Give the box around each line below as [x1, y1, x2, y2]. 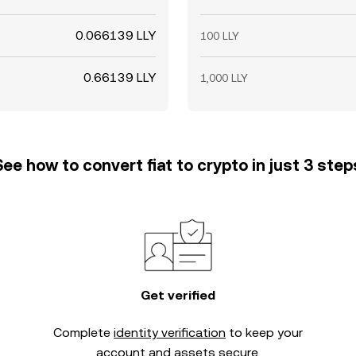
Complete [53, 325, 114, 340]
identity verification [114, 325, 226, 340]
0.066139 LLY [75, 28, 156, 43]
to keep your [226, 325, 303, 340]
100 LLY [200, 29, 239, 42]
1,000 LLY [200, 72, 248, 84]
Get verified [141, 288, 215, 303]
